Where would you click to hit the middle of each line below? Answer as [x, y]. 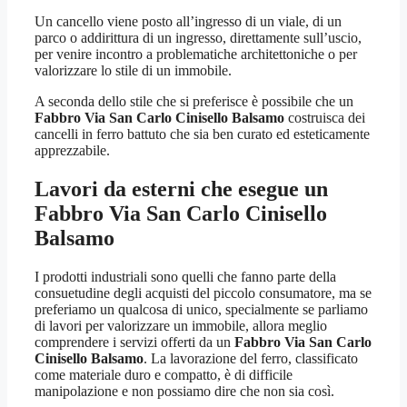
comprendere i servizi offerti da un [134, 342]
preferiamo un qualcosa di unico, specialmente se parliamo [201, 309]
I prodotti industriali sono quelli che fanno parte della [185, 276]
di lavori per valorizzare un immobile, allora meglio [181, 325]
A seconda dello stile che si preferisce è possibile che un [194, 101]
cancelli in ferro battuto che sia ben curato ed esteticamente [202, 134]
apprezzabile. [72, 150]
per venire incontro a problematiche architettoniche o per [196, 54]
